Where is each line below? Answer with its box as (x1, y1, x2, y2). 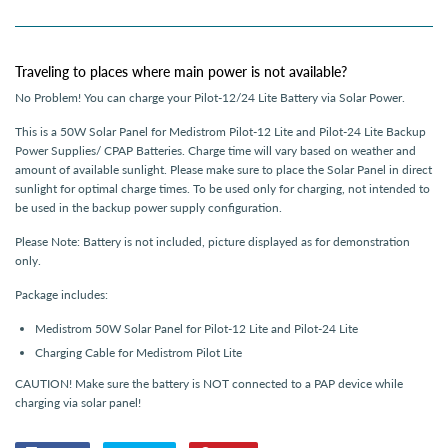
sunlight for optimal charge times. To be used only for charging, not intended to (15, 181, 430, 197)
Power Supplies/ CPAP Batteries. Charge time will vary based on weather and (15, 143, 416, 159)
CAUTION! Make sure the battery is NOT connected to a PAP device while (15, 376, 403, 392)
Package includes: (15, 287, 108, 303)
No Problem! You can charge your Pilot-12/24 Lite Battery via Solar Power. (15, 90, 405, 106)
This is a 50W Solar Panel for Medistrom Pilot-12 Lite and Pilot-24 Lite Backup (15, 124, 426, 140)
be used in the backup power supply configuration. (15, 200, 282, 216)
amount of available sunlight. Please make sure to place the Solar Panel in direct (15, 162, 432, 178)
